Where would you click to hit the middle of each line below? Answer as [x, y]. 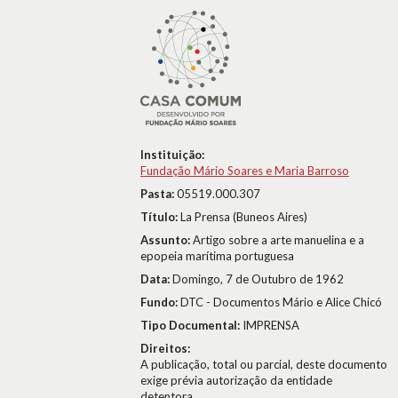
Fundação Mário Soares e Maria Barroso [245, 171]
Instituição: [172, 155]
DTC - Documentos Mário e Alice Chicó [281, 302]
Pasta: [159, 194]
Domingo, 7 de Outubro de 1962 [258, 279]
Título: [160, 217]
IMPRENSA [271, 325]
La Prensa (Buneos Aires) [244, 217]
